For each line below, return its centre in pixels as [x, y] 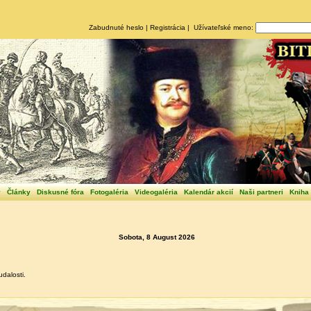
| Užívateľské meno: [220, 27]
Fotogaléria [109, 192]
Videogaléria [156, 192]
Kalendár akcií [209, 192]
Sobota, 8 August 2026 [157, 237]
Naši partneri [261, 192]
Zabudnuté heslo [116, 27]
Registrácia [167, 27]
